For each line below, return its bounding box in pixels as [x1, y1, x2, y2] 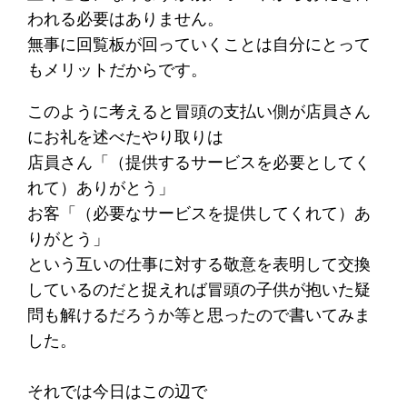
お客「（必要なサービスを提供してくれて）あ [27, 203, 372, 223]
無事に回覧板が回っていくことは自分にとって [27, 34, 372, 54]
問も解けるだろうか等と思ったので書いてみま [27, 304, 372, 324]
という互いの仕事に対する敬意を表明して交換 [27, 253, 372, 273]
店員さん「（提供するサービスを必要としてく [27, 152, 372, 172]
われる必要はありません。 [27, 8, 224, 28]
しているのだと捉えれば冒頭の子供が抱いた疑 [27, 279, 372, 299]
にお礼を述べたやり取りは [27, 126, 224, 146]
